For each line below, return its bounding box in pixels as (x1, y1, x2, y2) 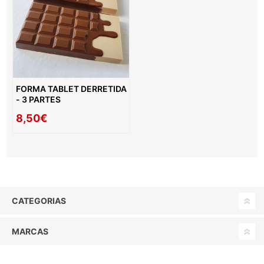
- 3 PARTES (16, 94, 61, 105)
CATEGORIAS (12, 196, 66, 206)
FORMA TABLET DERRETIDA (16, 84, 127, 94)
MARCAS (12, 226, 48, 237)
